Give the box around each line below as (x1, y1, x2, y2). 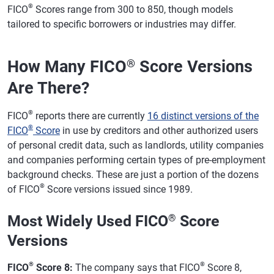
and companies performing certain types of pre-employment (7, 154, 265, 166)
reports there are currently (33, 109, 147, 122)
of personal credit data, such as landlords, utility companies (7, 139, 264, 151)
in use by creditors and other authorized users (60, 124, 258, 136)
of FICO (7, 183, 40, 195)
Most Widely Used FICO (7, 212, 168, 230)
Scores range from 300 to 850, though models (33, 3, 233, 15)
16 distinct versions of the (147, 109, 259, 122)
